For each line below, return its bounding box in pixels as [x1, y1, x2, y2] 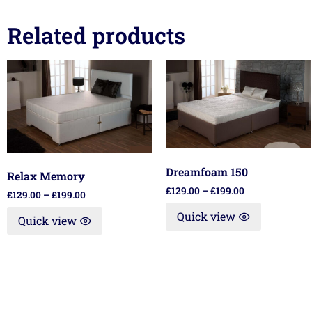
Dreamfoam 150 [166, 164, 248, 180]
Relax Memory [7, 169, 85, 184]
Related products [7, 20, 185, 51]
